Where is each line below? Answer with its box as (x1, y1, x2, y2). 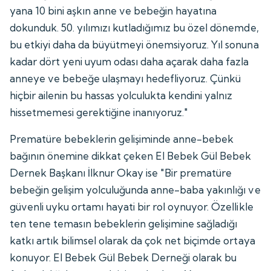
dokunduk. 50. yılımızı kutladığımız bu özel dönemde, (10, 21, 259, 34)
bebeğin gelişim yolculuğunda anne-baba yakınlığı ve (10, 183, 261, 196)
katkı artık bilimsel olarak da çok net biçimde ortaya (10, 233, 255, 247)
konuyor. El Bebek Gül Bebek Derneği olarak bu (10, 250, 237, 264)
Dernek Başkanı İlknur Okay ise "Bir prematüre (10, 166, 232, 179)
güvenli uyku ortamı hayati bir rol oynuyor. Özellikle (10, 200, 253, 213)
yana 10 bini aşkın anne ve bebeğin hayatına (10, 4, 217, 17)
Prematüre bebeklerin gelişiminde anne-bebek (10, 132, 234, 145)
